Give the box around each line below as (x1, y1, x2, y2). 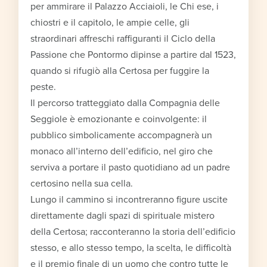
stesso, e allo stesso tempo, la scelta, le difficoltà (30, 241, 232, 254)
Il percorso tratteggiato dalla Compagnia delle (30, 97, 221, 109)
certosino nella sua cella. (30, 177, 133, 190)
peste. (30, 80, 57, 93)
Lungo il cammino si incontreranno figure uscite (30, 193, 228, 206)
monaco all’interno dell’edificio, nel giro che (30, 145, 213, 157)
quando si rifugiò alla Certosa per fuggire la (30, 64, 210, 77)
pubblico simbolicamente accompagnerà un (30, 129, 213, 141)
